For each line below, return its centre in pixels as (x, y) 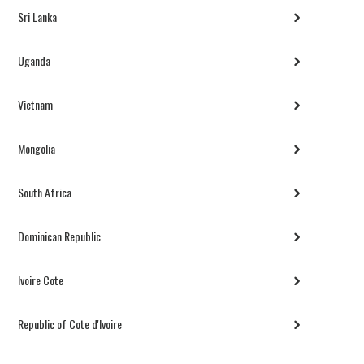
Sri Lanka (38, 17)
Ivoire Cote (41, 280)
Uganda (35, 61)
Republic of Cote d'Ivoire (70, 324)
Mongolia (37, 149)
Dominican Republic (60, 236)
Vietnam (36, 105)
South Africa (45, 193)
